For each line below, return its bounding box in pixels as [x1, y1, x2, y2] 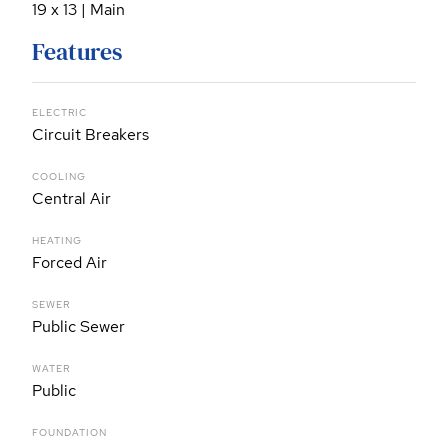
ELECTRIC [32, 106, 87, 120]
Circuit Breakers [32, 124, 149, 146]
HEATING [32, 234, 82, 248]
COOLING [32, 170, 86, 184]
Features [32, 35, 122, 69]
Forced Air [32, 252, 107, 274]
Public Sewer [32, 316, 125, 338]
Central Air [32, 188, 111, 210]
